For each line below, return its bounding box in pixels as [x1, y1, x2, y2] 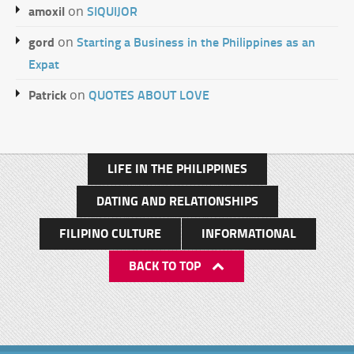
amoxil [28, 2, 65, 20]
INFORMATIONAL [201, 224, 296, 242]
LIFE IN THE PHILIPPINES [107, 159, 247, 177]
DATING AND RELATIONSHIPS [96, 191, 258, 209]
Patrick [28, 85, 66, 104]
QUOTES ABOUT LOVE [88, 85, 209, 104]
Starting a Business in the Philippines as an [77, 32, 315, 51]
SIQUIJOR [87, 2, 137, 20]
